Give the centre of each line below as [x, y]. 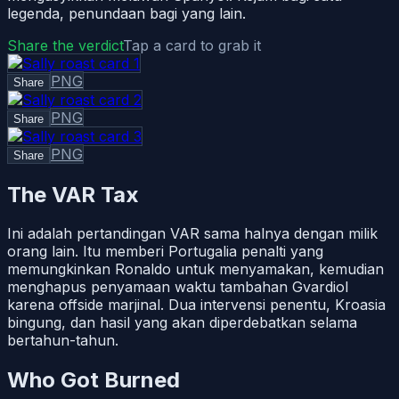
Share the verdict [65, 45]
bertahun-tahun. [63, 341]
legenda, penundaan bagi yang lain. [126, 13]
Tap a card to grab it [192, 45]
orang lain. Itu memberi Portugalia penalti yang [165, 252]
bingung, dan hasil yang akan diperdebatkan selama [182, 323]
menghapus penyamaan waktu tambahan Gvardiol [178, 287]
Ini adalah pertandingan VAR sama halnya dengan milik [192, 234]
